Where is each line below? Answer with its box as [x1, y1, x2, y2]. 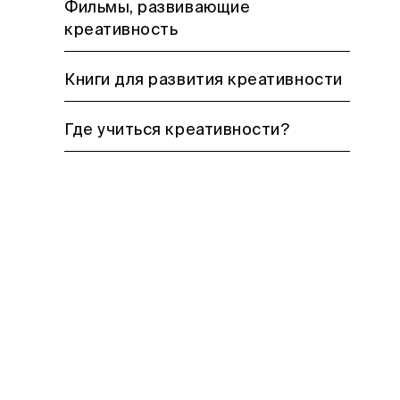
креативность [64, 22, 179, 38]
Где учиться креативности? [64, 122, 290, 138]
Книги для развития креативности [64, 72, 343, 88]
